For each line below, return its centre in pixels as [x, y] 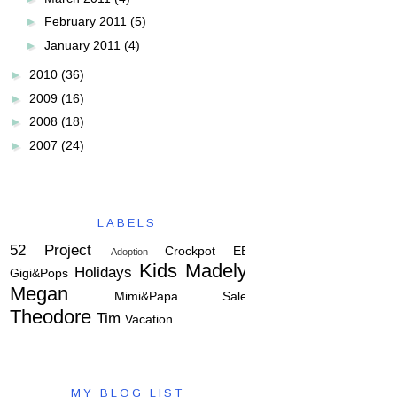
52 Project [51, 250]
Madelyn [222, 270]
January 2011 [82, 45]
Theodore [51, 316]
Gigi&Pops [39, 272]
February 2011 [85, 22]
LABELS [127, 222]
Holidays [103, 272]
